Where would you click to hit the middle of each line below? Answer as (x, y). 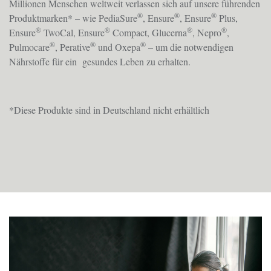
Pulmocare (29, 47)
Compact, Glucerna (149, 33)
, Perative (73, 47)
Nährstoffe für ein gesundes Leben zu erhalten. (100, 62)
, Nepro (207, 33)
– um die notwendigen (190, 47)
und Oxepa (118, 47)
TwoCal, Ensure (73, 33)
